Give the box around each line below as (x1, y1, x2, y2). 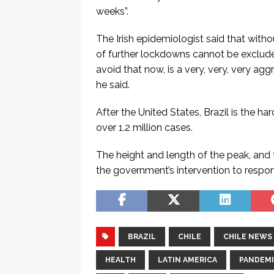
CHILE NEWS (223, 232, 272, 242)
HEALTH (105, 256, 136, 265)
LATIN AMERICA (158, 256, 217, 265)
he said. (96, 79, 130, 91)
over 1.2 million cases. (96, 122, 193, 134)
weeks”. (96, 6, 128, 18)
